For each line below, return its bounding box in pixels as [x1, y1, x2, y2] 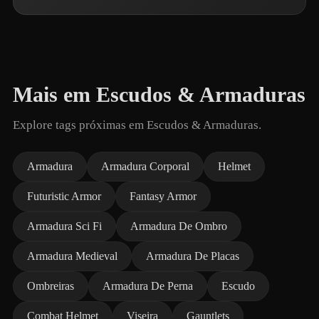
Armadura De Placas [146, 250, 239, 262]
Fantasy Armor [130, 190, 197, 202]
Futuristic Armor [27, 190, 101, 202]
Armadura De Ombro [130, 220, 227, 232]
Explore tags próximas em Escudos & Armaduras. [13, 118, 261, 132]
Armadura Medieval [27, 250, 117, 262]
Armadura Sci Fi [27, 220, 102, 232]
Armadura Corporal [101, 160, 189, 172]
